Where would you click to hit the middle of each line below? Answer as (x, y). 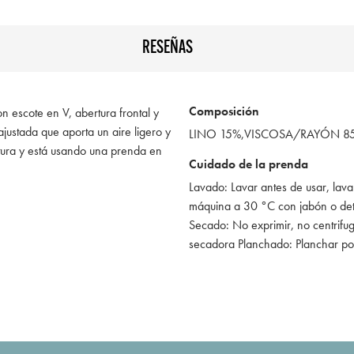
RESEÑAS (168, 49)
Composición (224, 111)
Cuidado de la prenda (249, 164)
